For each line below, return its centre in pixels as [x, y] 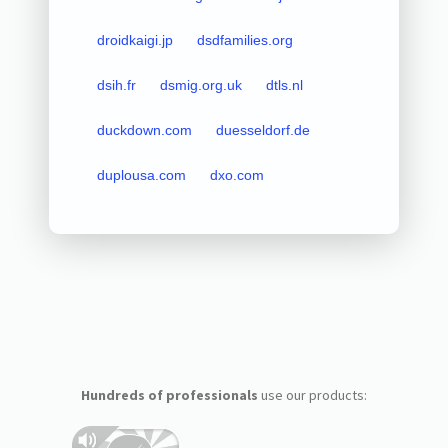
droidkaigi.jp [134, 39]
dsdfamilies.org [244, 39]
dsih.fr [116, 84]
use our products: [312, 394]
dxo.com [236, 174]
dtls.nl [284, 84]
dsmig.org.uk [200, 84]
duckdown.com [144, 129]
